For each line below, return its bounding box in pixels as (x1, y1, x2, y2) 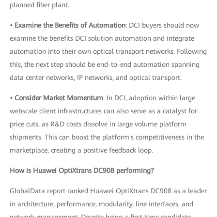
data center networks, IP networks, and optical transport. (10, 74, 182, 81)
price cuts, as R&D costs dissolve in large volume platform (10, 120, 186, 128)
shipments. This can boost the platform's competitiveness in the (10, 133, 204, 141)
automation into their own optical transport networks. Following (10, 47, 207, 55)
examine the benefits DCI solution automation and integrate (10, 34, 194, 42)
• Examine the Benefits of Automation (10, 21, 125, 29)
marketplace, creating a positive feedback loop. (10, 146, 153, 154)
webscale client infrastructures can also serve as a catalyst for (10, 107, 197, 115)
